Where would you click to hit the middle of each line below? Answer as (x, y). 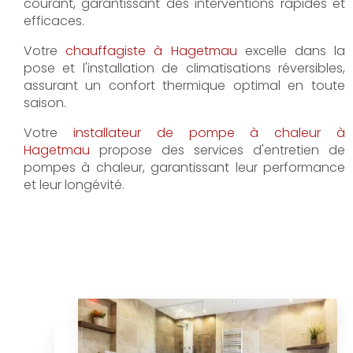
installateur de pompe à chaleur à (209, 132)
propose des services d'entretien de (217, 150)
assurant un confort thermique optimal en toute (184, 85)
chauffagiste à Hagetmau (151, 50)
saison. (45, 102)
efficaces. (54, 20)
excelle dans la (291, 50)
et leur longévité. (74, 184)
